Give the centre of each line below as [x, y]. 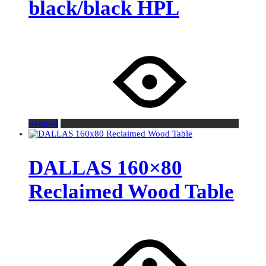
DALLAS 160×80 [105, 168]
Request [43, 124]
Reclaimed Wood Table [131, 192]
